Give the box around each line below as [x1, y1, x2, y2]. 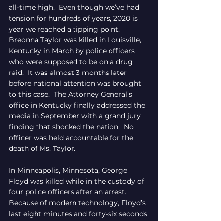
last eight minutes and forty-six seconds [9, 209, 149, 219]
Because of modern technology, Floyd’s [9, 198, 147, 208]
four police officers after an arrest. [9, 187, 130, 197]
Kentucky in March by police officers [9, 46, 137, 56]
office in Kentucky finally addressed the [9, 101, 147, 110]
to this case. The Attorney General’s [9, 90, 134, 99]
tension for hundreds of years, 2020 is [9, 14, 140, 23]
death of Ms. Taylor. [9, 144, 75, 153]
